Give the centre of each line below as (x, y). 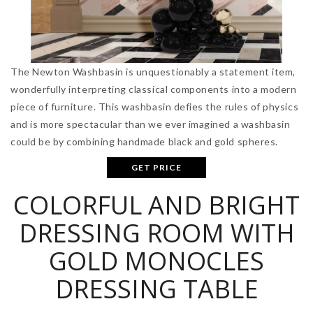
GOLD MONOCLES (156, 261)
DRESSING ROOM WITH (156, 233)
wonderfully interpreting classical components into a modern (154, 89)
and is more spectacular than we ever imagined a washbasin (151, 124)
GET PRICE (156, 168)
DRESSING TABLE (156, 289)
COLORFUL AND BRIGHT (156, 205)
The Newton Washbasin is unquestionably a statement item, (153, 72)
